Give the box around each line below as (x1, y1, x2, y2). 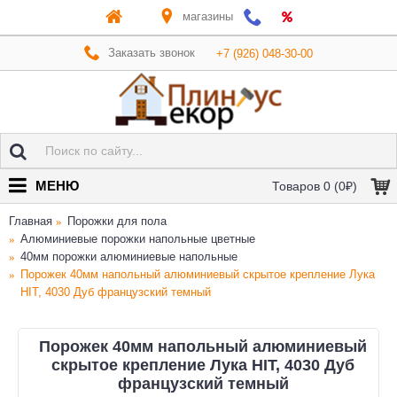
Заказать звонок (108, 45, 195, 59)
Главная (9, 214, 52, 228)
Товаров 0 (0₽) (272, 179, 357, 193)
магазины (182, 9, 233, 23)
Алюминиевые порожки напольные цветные (20, 232, 255, 245)
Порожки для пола (67, 214, 167, 228)
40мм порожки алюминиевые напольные (20, 250, 237, 263)
